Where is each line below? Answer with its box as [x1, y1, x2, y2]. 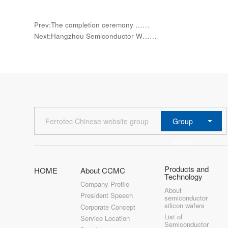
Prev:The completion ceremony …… [34, 19, 150, 30]
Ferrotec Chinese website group [45, 116, 149, 127]
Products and [164, 163, 209, 174]
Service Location [80, 213, 130, 223]
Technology [164, 170, 203, 182]
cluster [173, 136, 194, 147]
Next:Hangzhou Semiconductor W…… [34, 31, 157, 41]
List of [164, 212, 183, 222]
